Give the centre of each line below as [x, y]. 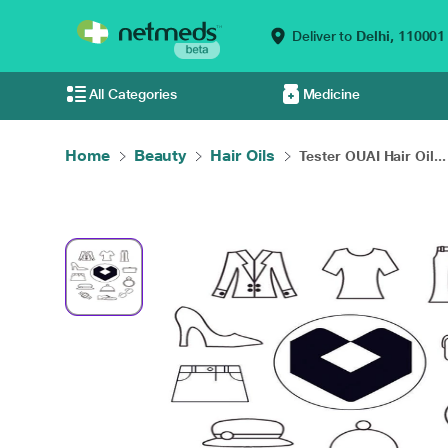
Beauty [160, 155]
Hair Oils [242, 155]
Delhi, [375, 36]
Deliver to [322, 36]
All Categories [133, 94]
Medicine [331, 94]
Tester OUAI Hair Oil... [372, 156]
